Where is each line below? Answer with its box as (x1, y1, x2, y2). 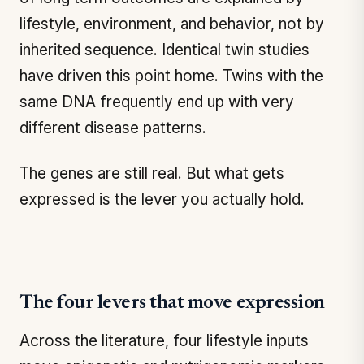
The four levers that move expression (19, 293, 325, 313)
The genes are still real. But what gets (19, 164, 284, 183)
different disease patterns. (19, 119, 206, 137)
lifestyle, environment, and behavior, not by (19, 15, 324, 33)
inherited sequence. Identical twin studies (19, 41, 310, 59)
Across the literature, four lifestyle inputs (19, 331, 309, 350)
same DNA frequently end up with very (19, 93, 294, 111)
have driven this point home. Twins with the (19, 67, 323, 85)
